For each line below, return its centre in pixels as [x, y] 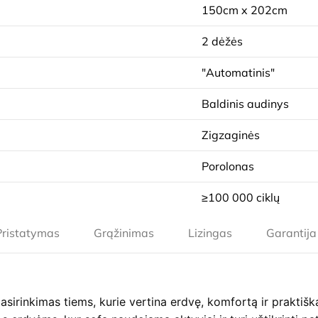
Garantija [291, 232]
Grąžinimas [124, 232]
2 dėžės [222, 41]
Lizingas [210, 232]
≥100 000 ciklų [241, 197]
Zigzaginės [231, 135]
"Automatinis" [238, 72]
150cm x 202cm [245, 10]
